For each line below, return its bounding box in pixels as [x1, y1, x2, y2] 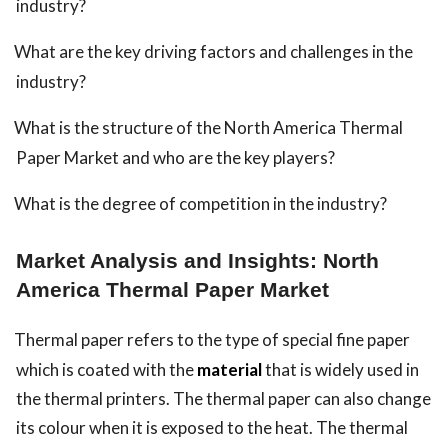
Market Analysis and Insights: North [16, 249, 379, 274]
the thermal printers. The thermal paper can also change [16, 388, 431, 410]
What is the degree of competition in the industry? [14, 193, 387, 215]
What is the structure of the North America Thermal [14, 117, 403, 139]
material [197, 359, 262, 381]
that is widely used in [262, 359, 419, 381]
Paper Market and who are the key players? [16, 147, 335, 169]
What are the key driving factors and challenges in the [14, 41, 413, 63]
